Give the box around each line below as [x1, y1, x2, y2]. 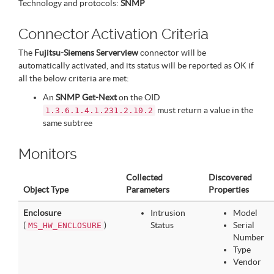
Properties [209, 185, 249, 194]
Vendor [233, 257, 261, 267]
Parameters [126, 185, 169, 194]
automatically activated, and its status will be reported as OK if [18, 61, 254, 70]
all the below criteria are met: [18, 73, 129, 83]
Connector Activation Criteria [18, 26, 209, 43]
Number [233, 232, 264, 242]
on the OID [117, 92, 160, 102]
